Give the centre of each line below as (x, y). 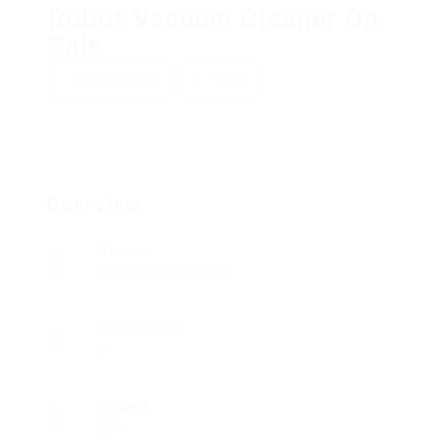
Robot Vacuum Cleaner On (214, 19)
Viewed (123, 407)
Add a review (114, 80)
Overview (93, 205)
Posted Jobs (141, 329)
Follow (226, 80)
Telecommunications (165, 272)
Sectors (125, 251)
